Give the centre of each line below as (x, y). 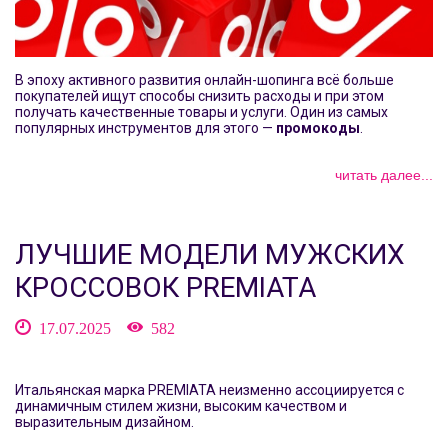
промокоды (318, 127)
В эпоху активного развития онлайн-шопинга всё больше (204, 79)
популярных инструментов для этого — (145, 127)
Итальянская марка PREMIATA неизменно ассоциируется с (209, 389)
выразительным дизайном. (106, 421)
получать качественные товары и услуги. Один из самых (201, 111)
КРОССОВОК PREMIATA (165, 287)
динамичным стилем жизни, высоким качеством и (181, 405)
